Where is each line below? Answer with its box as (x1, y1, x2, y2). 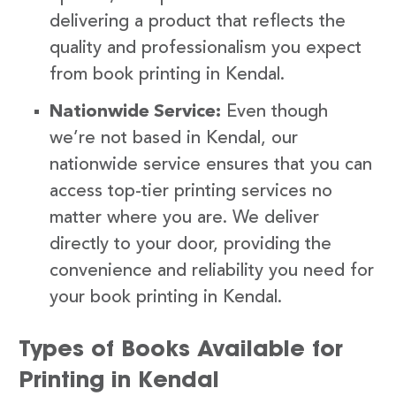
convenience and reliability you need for (49, 263, 374, 281)
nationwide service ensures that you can (49, 156, 372, 175)
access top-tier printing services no (49, 183, 332, 202)
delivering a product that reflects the (49, 13, 346, 32)
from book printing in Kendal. (49, 66, 285, 85)
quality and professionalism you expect (49, 40, 362, 58)
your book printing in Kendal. (49, 289, 282, 308)
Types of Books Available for (19, 334, 343, 363)
